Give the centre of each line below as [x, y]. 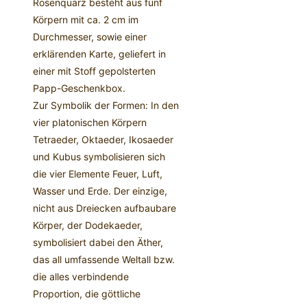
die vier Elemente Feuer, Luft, [98, 174]
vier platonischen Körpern [90, 123]
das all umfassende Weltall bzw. [104, 260]
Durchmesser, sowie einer [90, 37]
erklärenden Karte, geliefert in [99, 54]
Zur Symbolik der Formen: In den [106, 106]
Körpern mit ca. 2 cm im [86, 20]
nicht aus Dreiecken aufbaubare [105, 208]
